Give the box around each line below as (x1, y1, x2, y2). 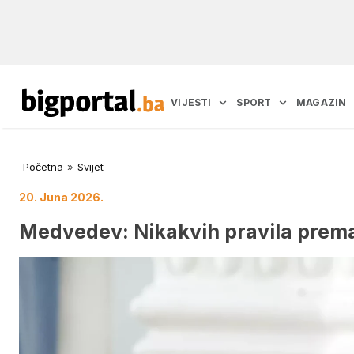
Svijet (77, 160, 104, 174)
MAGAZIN (296, 96, 347, 109)
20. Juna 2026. (19, 190, 104, 205)
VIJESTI (171, 96, 212, 109)
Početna (23, 160, 63, 174)
